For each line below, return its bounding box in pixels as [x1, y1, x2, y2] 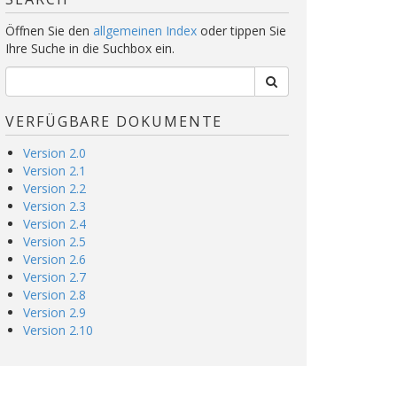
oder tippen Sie [197, 22, 286, 39]
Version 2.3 [23, 198, 86, 214]
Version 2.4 [23, 215, 86, 232]
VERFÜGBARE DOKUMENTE [5, 112, 223, 131]
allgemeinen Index [93, 22, 197, 39]
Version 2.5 [23, 233, 86, 250]
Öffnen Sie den [5, 22, 93, 39]
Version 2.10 [23, 322, 93, 339]
